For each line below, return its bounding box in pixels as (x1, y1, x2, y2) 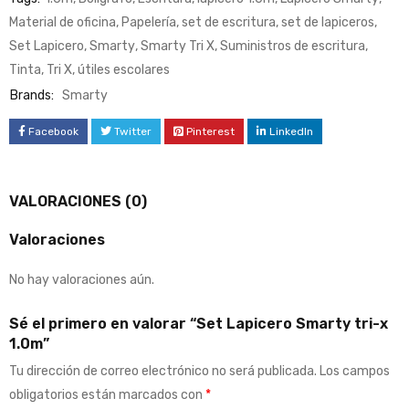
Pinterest (186, 124, 235, 138)
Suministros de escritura (220, 37, 365, 54)
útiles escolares (78, 61, 170, 78)
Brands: (10, 87, 54, 103)
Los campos (320, 362, 390, 379)
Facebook (28, 124, 79, 138)
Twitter (114, 124, 152, 138)
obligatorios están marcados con (9, 386, 205, 403)
